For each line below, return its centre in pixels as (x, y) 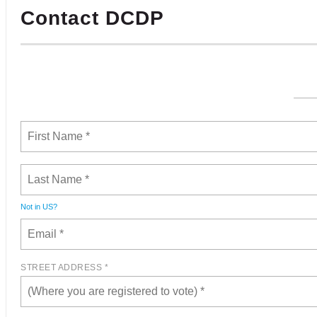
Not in (31, 207)
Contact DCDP (92, 18)
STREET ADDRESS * (64, 267)
